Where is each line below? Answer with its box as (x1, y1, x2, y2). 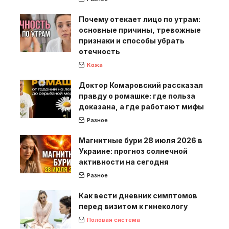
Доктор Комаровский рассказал (79, 81, 203, 90)
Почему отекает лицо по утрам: (79, 15, 200, 24)
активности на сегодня (79, 157, 169, 167)
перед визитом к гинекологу (79, 202, 188, 211)
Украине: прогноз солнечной (79, 147, 188, 156)
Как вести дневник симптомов (79, 191, 197, 200)
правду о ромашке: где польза (79, 91, 195, 101)
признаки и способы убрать (79, 36, 185, 45)
